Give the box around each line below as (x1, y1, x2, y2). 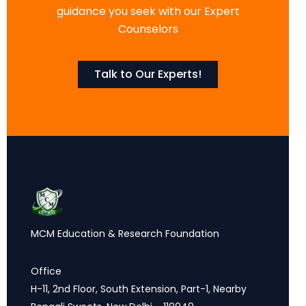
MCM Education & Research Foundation (31, 226, 219, 240)
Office (31, 264, 61, 279)
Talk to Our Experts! (94, 66, 201, 83)
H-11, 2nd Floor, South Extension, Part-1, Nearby (31, 282, 247, 296)
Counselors (117, 20, 178, 37)
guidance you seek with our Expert (56, 3, 240, 19)
